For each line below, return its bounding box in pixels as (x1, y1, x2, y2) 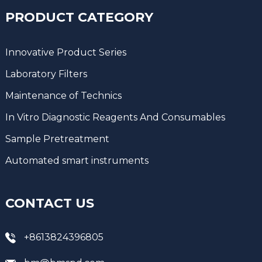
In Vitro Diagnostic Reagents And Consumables (5, 111, 225, 123)
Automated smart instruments (5, 154, 149, 166)
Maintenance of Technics (5, 89, 122, 101)
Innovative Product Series (5, 46, 126, 58)
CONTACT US (5, 195, 94, 211)
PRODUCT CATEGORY (5, 9, 153, 25)
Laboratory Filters (5, 68, 87, 80)
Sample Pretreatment (5, 133, 109, 144)
